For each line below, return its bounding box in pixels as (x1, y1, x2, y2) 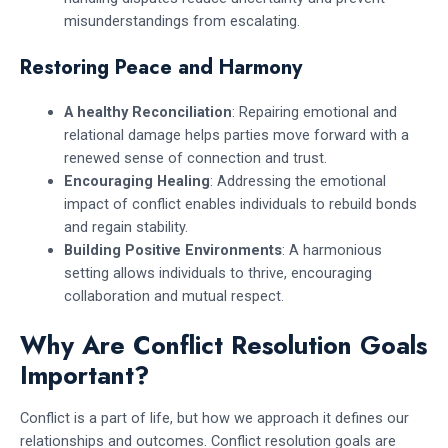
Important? (20, 356, 149, 393)
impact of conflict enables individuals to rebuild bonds (63, 194, 417, 213)
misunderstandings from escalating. (63, 11, 300, 30)
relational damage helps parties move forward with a (63, 125, 409, 144)
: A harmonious (281, 240, 382, 259)
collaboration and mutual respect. (63, 286, 284, 305)
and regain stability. (63, 217, 188, 236)
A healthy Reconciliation (63, 102, 232, 121)
